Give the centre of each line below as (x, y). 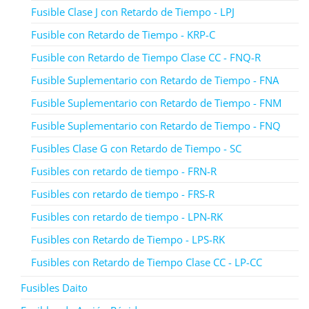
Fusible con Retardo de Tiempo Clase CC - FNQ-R (146, 57)
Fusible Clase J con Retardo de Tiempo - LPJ (133, 11)
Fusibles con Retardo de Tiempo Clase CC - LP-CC (147, 262)
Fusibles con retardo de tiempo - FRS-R (123, 193)
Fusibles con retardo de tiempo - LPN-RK (127, 216)
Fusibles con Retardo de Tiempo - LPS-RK (128, 239)
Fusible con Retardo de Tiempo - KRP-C (123, 34)
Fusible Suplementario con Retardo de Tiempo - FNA (155, 80)
